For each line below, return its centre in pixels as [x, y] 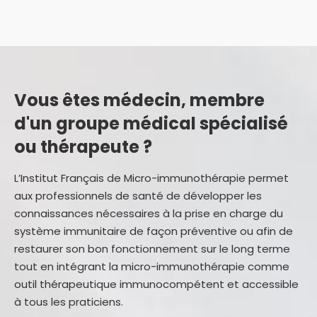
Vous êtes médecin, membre [139, 100]
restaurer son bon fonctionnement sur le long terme [152, 249]
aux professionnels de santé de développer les [138, 196]
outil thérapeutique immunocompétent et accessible [156, 284]
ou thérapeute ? [83, 147]
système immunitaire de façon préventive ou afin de [154, 231]
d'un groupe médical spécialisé [151, 123]
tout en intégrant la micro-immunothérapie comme [152, 266]
